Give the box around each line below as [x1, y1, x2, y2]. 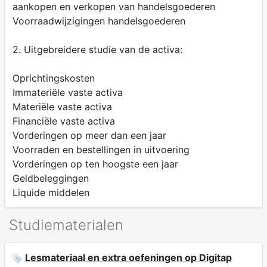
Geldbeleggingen [12, 172, 89, 184]
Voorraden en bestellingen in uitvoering [12, 143, 190, 156]
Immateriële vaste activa [12, 86, 123, 98]
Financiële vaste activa [12, 114, 115, 127]
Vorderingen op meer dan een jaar [12, 129, 166, 141]
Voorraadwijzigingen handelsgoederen [12, 14, 185, 27]
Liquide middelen [12, 186, 89, 198]
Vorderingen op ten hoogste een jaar [12, 157, 178, 170]
